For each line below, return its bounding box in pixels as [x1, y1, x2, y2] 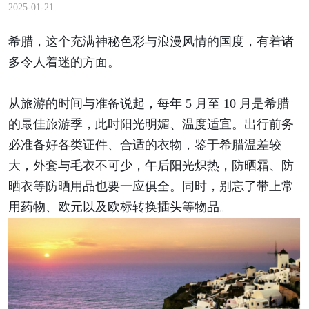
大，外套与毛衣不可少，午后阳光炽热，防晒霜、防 [8, 159, 294, 173]
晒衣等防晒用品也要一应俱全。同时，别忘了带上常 [8, 179, 294, 194]
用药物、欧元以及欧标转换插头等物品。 [8, 200, 232, 215]
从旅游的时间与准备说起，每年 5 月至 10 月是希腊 [8, 97, 289, 111]
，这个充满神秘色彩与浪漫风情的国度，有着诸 [32, 34, 294, 49]
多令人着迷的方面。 [8, 55, 120, 70]
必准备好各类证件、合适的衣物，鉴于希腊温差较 [8, 138, 281, 152]
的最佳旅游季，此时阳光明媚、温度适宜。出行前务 [8, 117, 294, 132]
